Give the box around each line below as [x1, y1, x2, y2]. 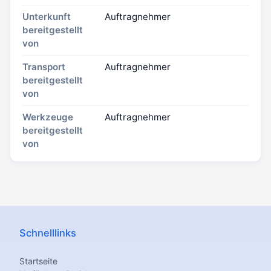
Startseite [19, 256, 57, 266]
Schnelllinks [19, 227, 76, 239]
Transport [22, 61, 65, 73]
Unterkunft [22, 11, 71, 23]
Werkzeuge [22, 111, 73, 123]
